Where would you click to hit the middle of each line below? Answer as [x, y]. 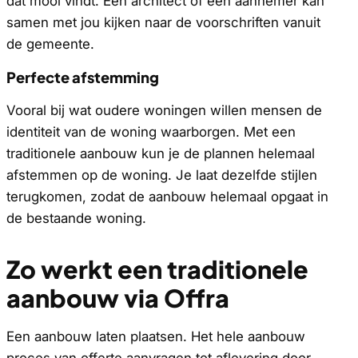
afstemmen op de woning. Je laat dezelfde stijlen [162, 175]
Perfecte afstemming [83, 78]
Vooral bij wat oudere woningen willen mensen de [164, 111]
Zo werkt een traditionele [157, 269]
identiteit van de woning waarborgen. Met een [151, 132]
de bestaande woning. [76, 219]
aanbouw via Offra [118, 298]
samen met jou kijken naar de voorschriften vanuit [163, 23]
